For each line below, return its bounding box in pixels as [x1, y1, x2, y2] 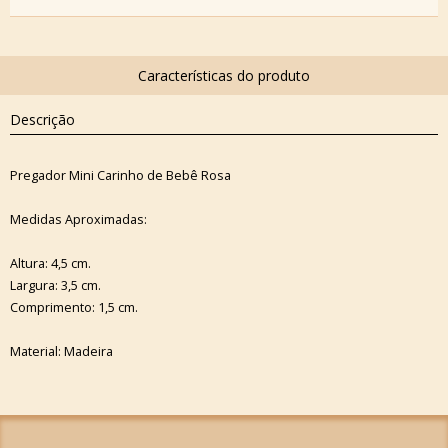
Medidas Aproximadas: [10, 210, 147, 228]
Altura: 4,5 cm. [10, 254, 91, 272]
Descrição [10, 110, 75, 129]
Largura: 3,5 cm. [10, 276, 101, 294]
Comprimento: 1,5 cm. [10, 298, 138, 316]
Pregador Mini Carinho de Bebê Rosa [10, 166, 231, 184]
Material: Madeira [10, 342, 113, 360]
